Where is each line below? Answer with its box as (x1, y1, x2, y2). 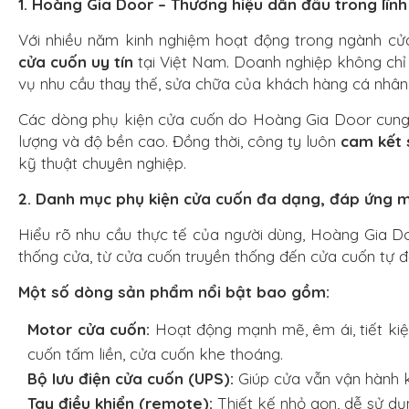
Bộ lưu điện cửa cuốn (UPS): (27, 369, 234, 389)
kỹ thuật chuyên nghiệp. (18, 153, 186, 173)
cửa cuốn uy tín (18, 52, 134, 72)
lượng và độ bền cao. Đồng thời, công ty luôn (18, 131, 341, 152)
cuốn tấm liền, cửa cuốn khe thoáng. (27, 344, 283, 364)
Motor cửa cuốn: (27, 320, 151, 340)
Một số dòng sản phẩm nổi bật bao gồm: (18, 282, 330, 302)
